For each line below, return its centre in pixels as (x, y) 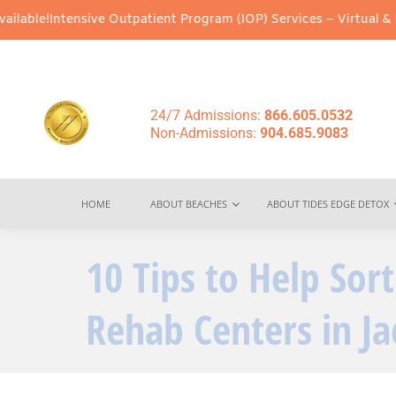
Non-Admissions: (205, 133)
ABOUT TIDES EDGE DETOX (328, 204)
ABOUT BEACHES (189, 204)
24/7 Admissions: (207, 115)
